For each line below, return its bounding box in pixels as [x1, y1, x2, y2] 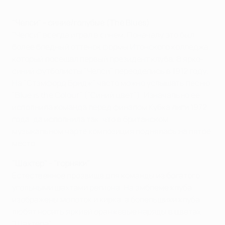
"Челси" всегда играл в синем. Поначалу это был [12, 29, 194, 40]
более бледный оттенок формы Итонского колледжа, [12, 41, 210, 52]
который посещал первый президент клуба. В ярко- [12, 53, 204, 64]
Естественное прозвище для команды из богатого [12, 169, 200, 181]
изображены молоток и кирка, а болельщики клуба [12, 193, 200, 205]
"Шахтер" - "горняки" [12, 157, 90, 169]
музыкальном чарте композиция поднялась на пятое [12, 125, 211, 137]
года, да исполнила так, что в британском [12, 113, 168, 125]
